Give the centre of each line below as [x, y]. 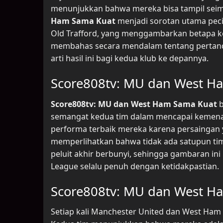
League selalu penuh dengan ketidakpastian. [135, 166]
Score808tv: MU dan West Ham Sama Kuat [134, 104]
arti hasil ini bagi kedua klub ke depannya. [130, 58]
